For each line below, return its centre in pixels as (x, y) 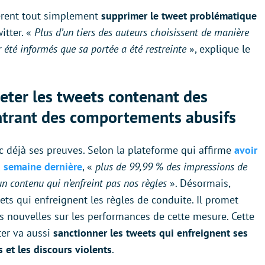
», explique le (220, 49)
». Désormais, (198, 183)
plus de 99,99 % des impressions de (171, 167)
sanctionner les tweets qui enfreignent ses (151, 233)
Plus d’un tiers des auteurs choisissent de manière (142, 33)
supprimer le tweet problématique (179, 16)
